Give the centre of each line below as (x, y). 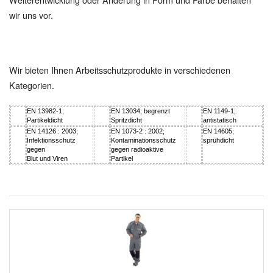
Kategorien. (33, 85)
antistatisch (220, 120)
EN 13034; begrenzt (140, 111)
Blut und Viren (47, 158)
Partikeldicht (49, 120)
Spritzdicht (126, 120)
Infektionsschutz (51, 140)
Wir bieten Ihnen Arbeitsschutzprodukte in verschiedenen (120, 69)
